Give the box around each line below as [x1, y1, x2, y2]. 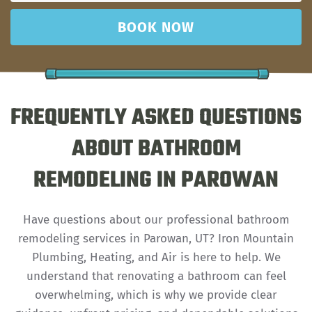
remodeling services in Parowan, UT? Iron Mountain [18, 231, 294, 247]
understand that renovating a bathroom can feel [26, 269, 286, 284]
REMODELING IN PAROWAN [33, 163, 279, 199]
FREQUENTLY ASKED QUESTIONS [10, 100, 302, 136]
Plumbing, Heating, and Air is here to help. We [31, 250, 281, 265]
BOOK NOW [118, 19, 194, 36]
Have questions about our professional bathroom [22, 212, 290, 228]
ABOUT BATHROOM [71, 132, 241, 168]
